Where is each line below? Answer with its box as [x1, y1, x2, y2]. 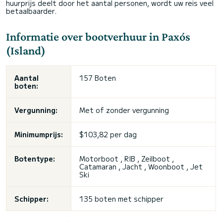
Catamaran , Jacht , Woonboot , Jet [79, 162, 203, 171]
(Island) [6, 44, 46, 57]
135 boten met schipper [79, 194, 164, 204]
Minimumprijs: [14, 129, 63, 139]
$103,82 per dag [79, 129, 137, 139]
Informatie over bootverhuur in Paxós [6, 30, 190, 43]
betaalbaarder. [6, 6, 56, 16]
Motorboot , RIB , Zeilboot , [79, 154, 174, 164]
